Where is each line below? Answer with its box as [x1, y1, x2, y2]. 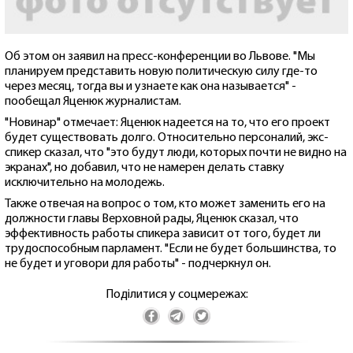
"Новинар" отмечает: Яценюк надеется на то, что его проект [5, 117, 330, 130]
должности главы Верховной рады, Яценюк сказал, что [5, 213, 299, 226]
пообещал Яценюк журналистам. [5, 95, 181, 109]
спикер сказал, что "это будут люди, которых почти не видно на [5, 147, 347, 160]
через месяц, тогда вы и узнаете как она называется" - [5, 80, 296, 94]
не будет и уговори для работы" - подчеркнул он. [5, 258, 271, 271]
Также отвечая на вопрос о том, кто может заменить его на [5, 198, 325, 211]
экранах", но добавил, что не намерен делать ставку [5, 162, 284, 175]
